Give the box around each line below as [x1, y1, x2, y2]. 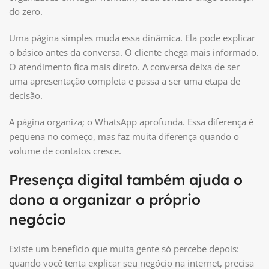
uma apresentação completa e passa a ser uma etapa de [9, 74, 240, 87]
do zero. [9, 5, 43, 17]
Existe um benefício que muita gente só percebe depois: [9, 242, 239, 255]
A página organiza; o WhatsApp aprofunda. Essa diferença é [9, 115, 253, 128]
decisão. [9, 89, 43, 101]
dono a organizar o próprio [9, 190, 201, 208]
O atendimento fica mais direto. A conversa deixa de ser [9, 60, 240, 73]
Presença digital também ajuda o [9, 170, 243, 189]
